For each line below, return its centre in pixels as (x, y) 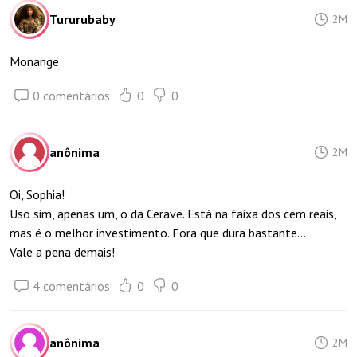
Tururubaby (82, 19)
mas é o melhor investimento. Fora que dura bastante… (158, 233)
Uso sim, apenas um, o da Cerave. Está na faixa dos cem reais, (173, 214)
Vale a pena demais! (62, 252)
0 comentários (71, 96)
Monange (34, 61)
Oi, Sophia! (37, 194)
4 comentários (71, 286)
